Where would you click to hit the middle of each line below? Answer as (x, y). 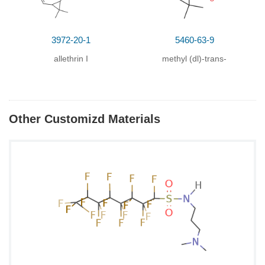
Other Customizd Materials (85, 119)
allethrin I (71, 59)
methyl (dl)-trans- (194, 59)
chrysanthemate (194, 80)
